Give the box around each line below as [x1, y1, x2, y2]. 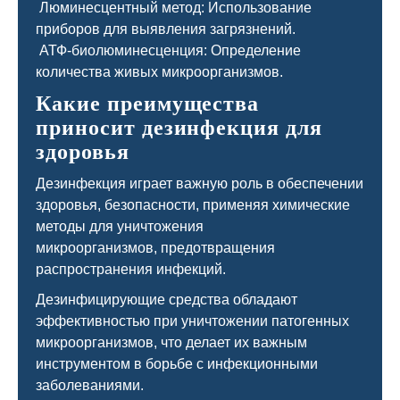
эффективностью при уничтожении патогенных [36, 313, 349, 329]
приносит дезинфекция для [36, 116, 323, 139]
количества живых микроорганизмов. [36, 64, 283, 79]
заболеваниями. [36, 378, 147, 393]
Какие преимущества [36, 92, 260, 115]
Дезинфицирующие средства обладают [36, 292, 297, 307]
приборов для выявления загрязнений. [36, 21, 296, 37]
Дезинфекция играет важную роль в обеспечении [36, 176, 363, 191]
